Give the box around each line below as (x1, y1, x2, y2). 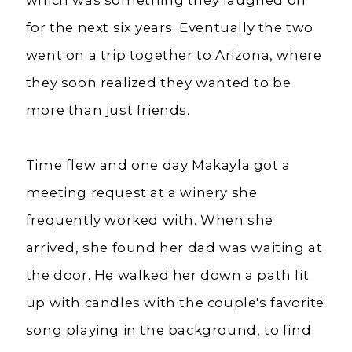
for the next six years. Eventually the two (25, 20, 313, 36)
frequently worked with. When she (25, 212, 273, 229)
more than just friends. (25, 102, 190, 119)
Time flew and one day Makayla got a (25, 157, 291, 174)
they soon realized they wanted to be (25, 75, 291, 91)
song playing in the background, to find (25, 322, 312, 339)
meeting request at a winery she (25, 185, 258, 201)
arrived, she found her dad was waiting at (25, 240, 323, 256)
